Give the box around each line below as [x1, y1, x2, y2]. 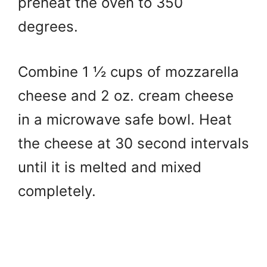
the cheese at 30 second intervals [18, 134, 249, 152]
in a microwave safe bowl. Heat [18, 110, 232, 128]
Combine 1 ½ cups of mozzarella [18, 63, 239, 80]
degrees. [18, 17, 82, 35]
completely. [18, 182, 100, 200]
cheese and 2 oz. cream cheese [18, 86, 234, 104]
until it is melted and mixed [18, 158, 201, 176]
